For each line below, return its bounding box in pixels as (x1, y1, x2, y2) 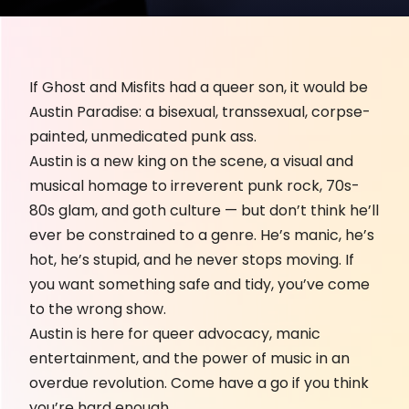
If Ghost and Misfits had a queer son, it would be (29, 76, 368, 98)
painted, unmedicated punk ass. (29, 125, 257, 147)
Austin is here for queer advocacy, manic (29, 322, 320, 344)
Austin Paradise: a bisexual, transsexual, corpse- (29, 100, 371, 122)
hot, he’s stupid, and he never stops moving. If (29, 248, 354, 270)
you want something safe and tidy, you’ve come (29, 273, 370, 295)
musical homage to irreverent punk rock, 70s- (29, 174, 360, 196)
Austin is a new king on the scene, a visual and (29, 150, 353, 172)
